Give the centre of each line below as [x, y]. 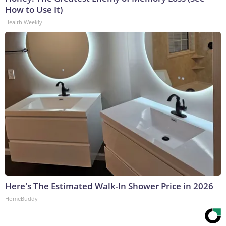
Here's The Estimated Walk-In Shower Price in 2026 [109, 186]
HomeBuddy [21, 199]
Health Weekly [24, 22]
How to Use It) [34, 10]
